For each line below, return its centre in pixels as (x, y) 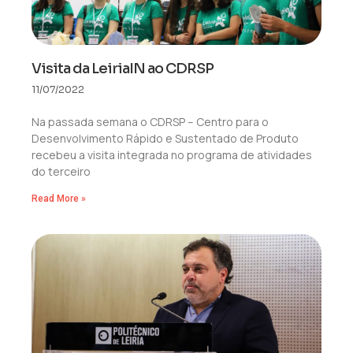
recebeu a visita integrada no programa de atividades (172, 155)
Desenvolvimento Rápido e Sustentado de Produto (165, 138)
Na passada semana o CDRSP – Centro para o (150, 122)
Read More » (59, 199)
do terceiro (61, 171)
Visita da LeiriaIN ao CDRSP (123, 69)
